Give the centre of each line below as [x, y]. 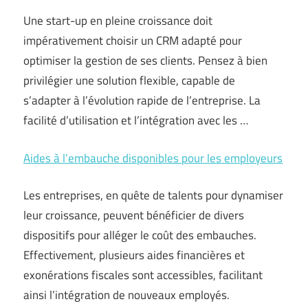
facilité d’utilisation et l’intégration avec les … [136, 120]
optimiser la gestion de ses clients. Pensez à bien [145, 60]
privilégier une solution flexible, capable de [129, 80]
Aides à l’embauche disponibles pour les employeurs [153, 158]
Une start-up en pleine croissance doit [118, 21]
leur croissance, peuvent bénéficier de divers [134, 215]
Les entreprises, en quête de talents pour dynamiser [153, 195]
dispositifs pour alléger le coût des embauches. [140, 235]
